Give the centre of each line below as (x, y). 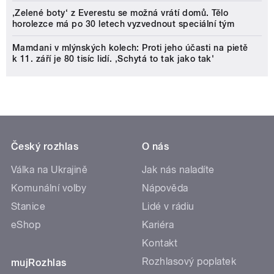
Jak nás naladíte (178, 170)
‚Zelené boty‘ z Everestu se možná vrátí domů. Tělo (120, 13)
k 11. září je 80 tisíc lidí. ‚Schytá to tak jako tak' (113, 59)
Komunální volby (49, 188)
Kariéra (158, 225)
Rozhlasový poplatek (189, 262)
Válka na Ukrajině (50, 170)
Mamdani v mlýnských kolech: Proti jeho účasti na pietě (130, 48)
